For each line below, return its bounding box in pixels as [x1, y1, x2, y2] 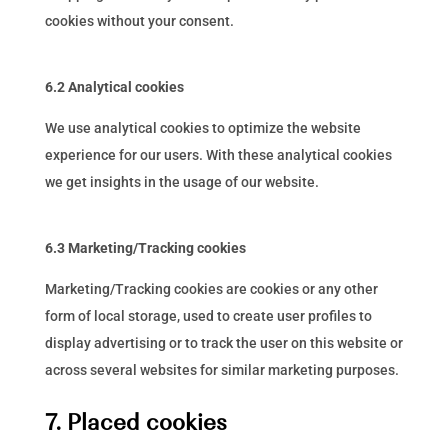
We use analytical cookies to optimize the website [44, 120, 361, 136]
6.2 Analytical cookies [44, 79, 184, 95]
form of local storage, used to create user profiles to [44, 308, 372, 324]
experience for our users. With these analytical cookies [44, 147, 392, 163]
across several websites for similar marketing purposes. [44, 362, 399, 378]
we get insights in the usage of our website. [44, 174, 319, 190]
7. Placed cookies [44, 408, 227, 436]
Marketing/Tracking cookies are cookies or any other [44, 281, 378, 297]
